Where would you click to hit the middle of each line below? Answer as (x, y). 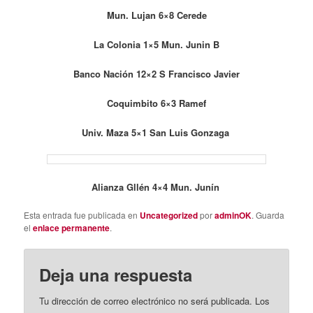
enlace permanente (72, 227)
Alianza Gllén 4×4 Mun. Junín (156, 187)
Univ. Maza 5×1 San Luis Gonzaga (156, 133)
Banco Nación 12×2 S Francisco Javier (156, 74)
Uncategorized (169, 215)
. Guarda (268, 214)
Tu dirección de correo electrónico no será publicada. (146, 300)
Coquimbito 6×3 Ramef (156, 103)
